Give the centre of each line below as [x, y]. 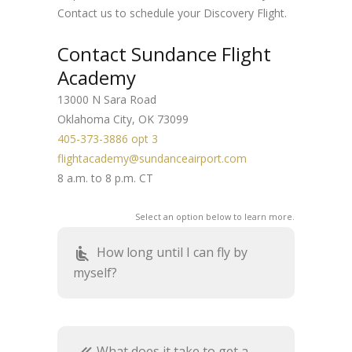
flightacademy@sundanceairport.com [152, 158]
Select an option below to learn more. [215, 217]
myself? [95, 272]
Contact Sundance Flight [164, 54]
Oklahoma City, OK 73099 [123, 119]
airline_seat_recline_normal [85, 253]
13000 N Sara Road [107, 99]
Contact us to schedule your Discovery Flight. [172, 13]
